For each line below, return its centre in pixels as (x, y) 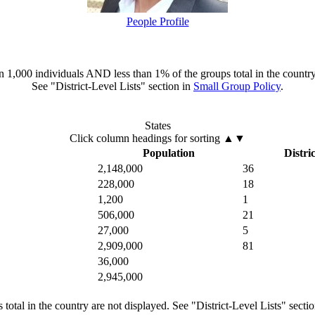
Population (169, 153)
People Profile (157, 22)
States (157, 126)
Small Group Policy (237, 86)
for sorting (197, 139)
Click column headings (122, 139)
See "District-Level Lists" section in (112, 86)
